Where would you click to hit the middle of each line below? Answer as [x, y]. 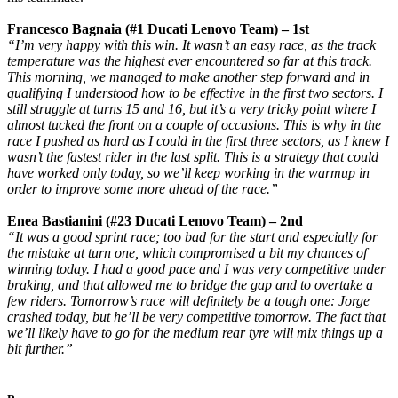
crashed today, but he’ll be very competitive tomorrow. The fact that [196, 317]
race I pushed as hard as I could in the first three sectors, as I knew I [198, 141]
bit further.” [40, 349]
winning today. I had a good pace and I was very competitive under [196, 269]
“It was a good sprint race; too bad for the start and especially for [192, 237]
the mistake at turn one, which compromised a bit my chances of [187, 253]
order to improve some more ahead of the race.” [143, 189]
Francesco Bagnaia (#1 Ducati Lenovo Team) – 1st [158, 29]
